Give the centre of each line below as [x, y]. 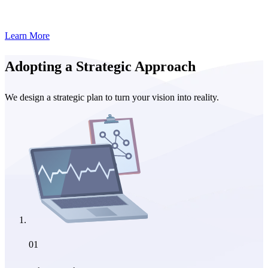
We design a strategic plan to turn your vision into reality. [112, 97]
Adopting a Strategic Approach [100, 67]
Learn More [27, 36]
